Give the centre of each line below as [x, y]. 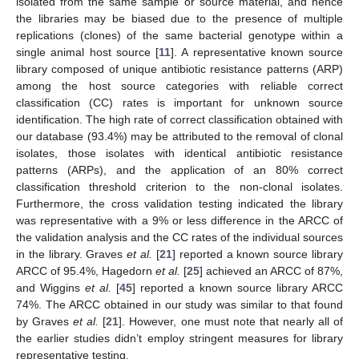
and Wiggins [50, 288]
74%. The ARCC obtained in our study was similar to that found [179, 305]
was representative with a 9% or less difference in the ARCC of [179, 221]
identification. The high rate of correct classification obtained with [179, 120]
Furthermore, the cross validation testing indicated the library [179, 204]
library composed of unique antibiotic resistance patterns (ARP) [179, 69]
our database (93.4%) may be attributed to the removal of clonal [179, 137]
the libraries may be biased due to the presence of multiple [179, 19]
